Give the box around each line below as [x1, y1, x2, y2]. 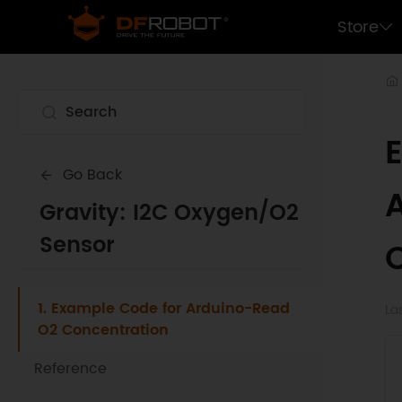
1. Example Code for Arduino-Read [38, 297, 290, 320]
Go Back [63, 163, 122, 187]
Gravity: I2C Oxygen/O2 [39, 196, 299, 232]
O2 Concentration [38, 319, 169, 342]
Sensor [39, 228, 115, 264]
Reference [34, 357, 107, 380]
